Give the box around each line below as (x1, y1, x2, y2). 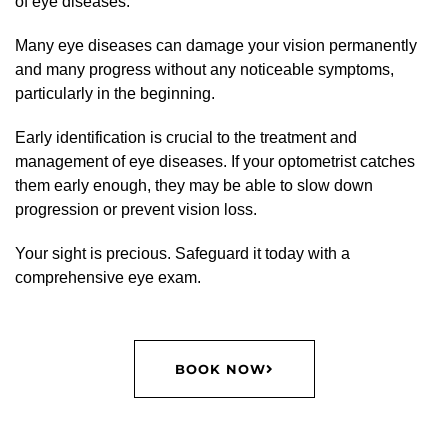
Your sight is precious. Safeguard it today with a (15, 245, 350, 262)
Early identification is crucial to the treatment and (15, 129, 357, 146)
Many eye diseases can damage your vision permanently (15, 37, 417, 54)
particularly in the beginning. (15, 85, 215, 102)
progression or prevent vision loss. (15, 201, 257, 218)
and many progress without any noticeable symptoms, (15, 61, 394, 78)
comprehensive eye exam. (15, 269, 201, 286)
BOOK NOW (174, 361, 266, 377)
